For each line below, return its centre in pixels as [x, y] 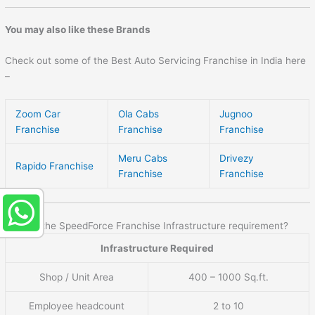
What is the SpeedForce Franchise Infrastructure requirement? [147, 225]
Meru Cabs [143, 158]
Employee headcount [77, 306]
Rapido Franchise [55, 166]
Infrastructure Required [157, 248]
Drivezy [237, 158]
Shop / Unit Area [77, 277]
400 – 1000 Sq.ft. [229, 277]
